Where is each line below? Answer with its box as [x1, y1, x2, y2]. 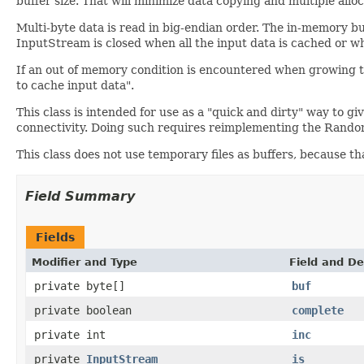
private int [34, 327, 106, 341]
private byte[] [34, 279, 125, 292]
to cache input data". [16, 78, 134, 92]
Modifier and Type [32, 255, 137, 268]
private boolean [34, 303, 132, 317]
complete [292, 303, 344, 317]
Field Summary [25, 188, 135, 204]
